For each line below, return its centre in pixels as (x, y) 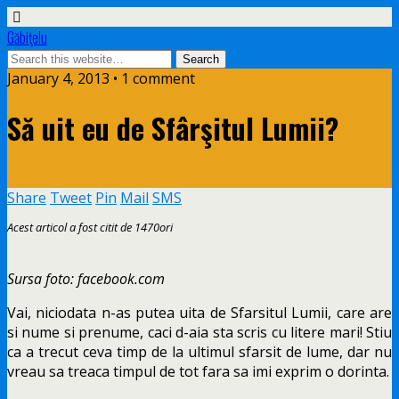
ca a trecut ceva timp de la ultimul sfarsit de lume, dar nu (199, 351)
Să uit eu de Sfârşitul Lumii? (173, 128)
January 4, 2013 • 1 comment (101, 78)
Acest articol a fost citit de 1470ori (90, 227)
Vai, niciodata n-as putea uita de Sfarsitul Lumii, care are (199, 312)
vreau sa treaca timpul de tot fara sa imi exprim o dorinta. (198, 371)
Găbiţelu (27, 37)
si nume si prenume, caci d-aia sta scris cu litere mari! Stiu (199, 332)
